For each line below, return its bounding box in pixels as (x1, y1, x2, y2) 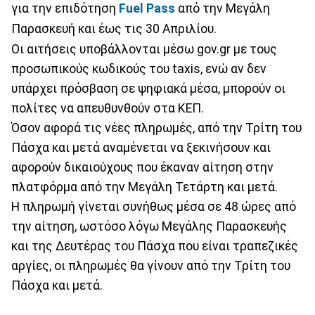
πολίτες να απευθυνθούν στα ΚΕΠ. (11, 101, 204, 115)
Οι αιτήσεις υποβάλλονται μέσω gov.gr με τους (11, 41, 277, 56)
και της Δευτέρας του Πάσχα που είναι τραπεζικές (11, 238, 298, 253)
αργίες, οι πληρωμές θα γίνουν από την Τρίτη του (11, 258, 290, 273)
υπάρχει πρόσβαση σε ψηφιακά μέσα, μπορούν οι (11, 81, 285, 96)
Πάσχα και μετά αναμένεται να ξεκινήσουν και (11, 140, 271, 155)
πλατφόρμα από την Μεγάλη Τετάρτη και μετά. (11, 179, 278, 194)
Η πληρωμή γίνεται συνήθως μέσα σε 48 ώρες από (11, 199, 296, 214)
